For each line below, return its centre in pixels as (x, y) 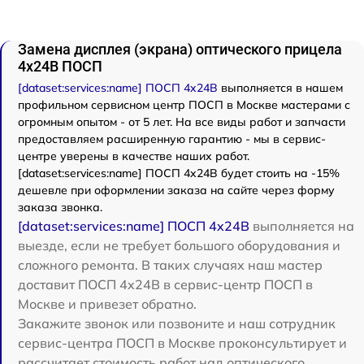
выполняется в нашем (280, 88)
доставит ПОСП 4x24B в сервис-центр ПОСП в (165, 285)
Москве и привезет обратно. (107, 304)
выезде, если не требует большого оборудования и (179, 246)
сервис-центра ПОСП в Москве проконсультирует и (182, 343)
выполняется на (302, 226)
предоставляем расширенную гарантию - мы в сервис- (172, 139)
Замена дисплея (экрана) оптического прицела (180, 50)
